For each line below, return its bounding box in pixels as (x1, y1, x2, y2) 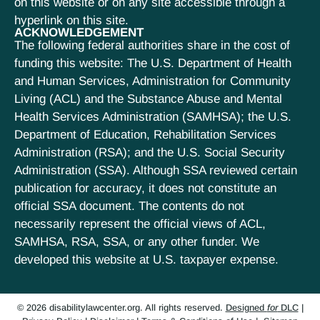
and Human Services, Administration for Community (14, 74, 291, 89)
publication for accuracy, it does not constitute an (14, 181, 276, 196)
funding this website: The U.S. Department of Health (14, 56, 291, 71)
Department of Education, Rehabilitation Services (14, 128, 276, 142)
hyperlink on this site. (14, 14, 129, 28)
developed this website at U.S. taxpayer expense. (14, 253, 279, 267)
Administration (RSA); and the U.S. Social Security (14, 146, 285, 160)
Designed (225, 302, 267, 314)
